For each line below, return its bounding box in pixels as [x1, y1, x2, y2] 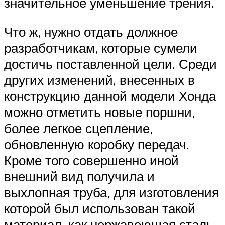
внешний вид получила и [4, 168, 155, 184]
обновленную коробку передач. [4, 136, 189, 152]
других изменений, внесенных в [4, 71, 195, 88]
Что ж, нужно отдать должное [4, 23, 178, 40]
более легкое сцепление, [4, 120, 153, 136]
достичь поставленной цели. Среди [4, 55, 217, 72]
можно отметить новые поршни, [4, 103, 195, 120]
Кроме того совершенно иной [4, 152, 179, 168]
